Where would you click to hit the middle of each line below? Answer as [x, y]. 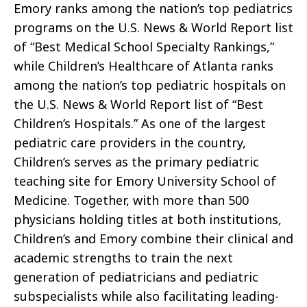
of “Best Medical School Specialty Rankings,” [144, 47]
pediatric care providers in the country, [130, 143]
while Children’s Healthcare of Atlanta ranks [144, 66]
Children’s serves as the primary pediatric [136, 162]
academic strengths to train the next [123, 258]
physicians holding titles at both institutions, [148, 220]
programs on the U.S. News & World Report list [153, 28]
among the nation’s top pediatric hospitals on [150, 85]
